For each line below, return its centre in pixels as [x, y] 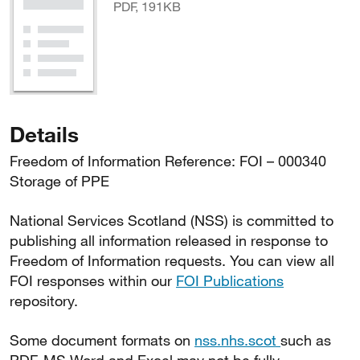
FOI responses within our [93, 280]
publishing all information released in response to [169, 240]
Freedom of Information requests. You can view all [172, 260]
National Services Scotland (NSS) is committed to [172, 220]
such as [306, 340]
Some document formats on [102, 340]
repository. [44, 301]
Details [44, 134]
